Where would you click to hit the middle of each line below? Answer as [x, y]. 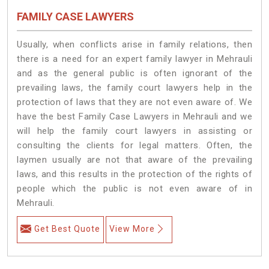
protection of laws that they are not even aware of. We [134, 102]
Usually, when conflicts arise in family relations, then [134, 44]
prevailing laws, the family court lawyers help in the [134, 87]
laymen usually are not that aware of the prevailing [134, 159]
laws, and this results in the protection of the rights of [134, 174]
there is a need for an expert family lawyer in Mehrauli [134, 59]
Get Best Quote [67, 228]
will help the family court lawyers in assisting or [134, 131]
